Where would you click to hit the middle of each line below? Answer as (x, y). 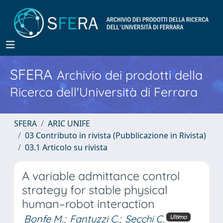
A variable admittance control (101, 176)
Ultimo (178, 217)
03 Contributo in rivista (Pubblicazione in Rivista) (115, 135)
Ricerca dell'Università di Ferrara (104, 92)
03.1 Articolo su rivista (66, 147)
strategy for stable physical (95, 190)
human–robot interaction (88, 204)
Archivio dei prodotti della (130, 75)
